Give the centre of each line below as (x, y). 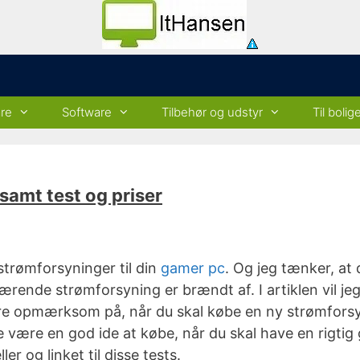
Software (87, 112)
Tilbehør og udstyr (212, 112)
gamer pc (193, 268)
